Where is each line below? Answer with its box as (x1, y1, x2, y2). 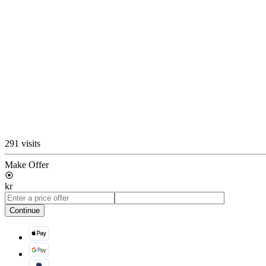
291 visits (5, 138, 40, 148)
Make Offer (5, 159, 49, 170)
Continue (9, 205, 40, 215)
